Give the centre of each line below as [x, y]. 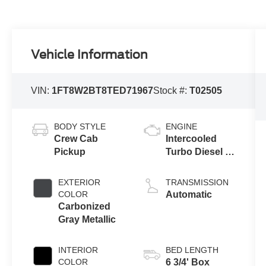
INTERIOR [78, 250]
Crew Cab [76, 139]
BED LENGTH [192, 250]
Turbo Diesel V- [199, 152]
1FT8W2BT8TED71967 [103, 91]
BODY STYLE [80, 127]
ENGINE [181, 127]
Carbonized [85, 207]
